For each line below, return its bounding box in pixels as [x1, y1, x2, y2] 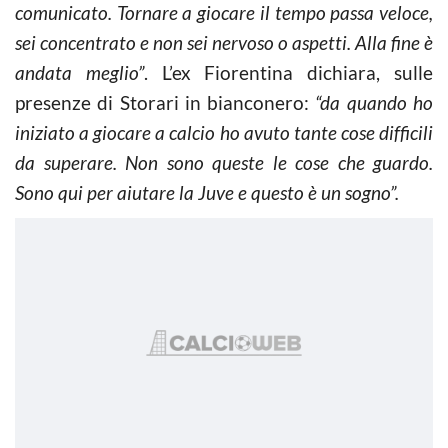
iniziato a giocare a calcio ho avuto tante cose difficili [15, 120, 433, 144]
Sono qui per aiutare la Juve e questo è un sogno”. [15, 180, 399, 204]
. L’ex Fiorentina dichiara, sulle [143, 60, 434, 84]
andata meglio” [15, 60, 144, 84]
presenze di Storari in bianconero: [15, 90, 310, 114]
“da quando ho [309, 90, 434, 114]
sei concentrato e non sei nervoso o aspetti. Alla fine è [15, 30, 433, 54]
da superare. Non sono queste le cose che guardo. [15, 150, 433, 174]
